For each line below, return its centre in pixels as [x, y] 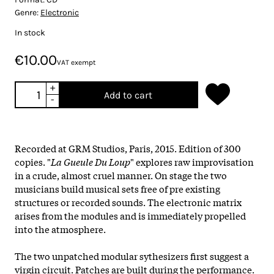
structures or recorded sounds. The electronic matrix [128, 202]
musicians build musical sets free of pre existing [117, 188]
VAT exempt [76, 62]
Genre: [28, 12]
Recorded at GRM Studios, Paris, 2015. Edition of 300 [128, 148]
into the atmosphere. [60, 228]
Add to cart [128, 95]
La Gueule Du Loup [91, 161]
